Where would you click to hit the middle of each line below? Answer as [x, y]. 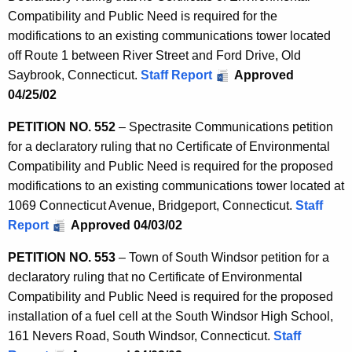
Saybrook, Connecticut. [74, 75]
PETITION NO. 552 [62, 126]
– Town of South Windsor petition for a [222, 257]
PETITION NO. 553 [62, 257]
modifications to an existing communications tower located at [176, 185]
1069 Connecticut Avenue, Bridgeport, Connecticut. [152, 205]
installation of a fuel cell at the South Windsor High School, [170, 316]
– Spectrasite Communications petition [224, 126]
